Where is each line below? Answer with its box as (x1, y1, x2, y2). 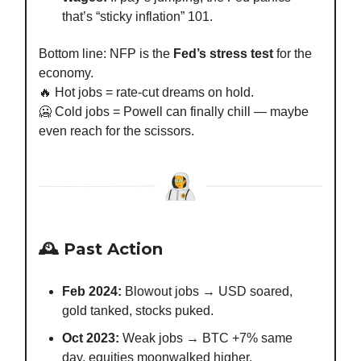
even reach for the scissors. (39, 124, 194, 139)
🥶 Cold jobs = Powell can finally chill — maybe (39, 105, 309, 119)
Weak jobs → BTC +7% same (119, 330, 293, 345)
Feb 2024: (62, 284, 122, 298)
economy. (39, 66, 93, 81)
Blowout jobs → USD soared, (122, 284, 293, 298)
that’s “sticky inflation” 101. (62, 10, 213, 24)
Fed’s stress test (173, 47, 273, 61)
